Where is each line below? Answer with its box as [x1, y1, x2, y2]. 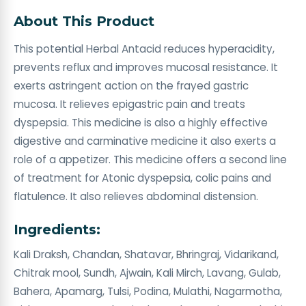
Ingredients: [14, 221, 100, 238]
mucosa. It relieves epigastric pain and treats [14, 97, 245, 111]
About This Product [14, 13, 154, 29]
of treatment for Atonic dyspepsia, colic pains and [14, 171, 271, 185]
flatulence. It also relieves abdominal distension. [14, 189, 258, 204]
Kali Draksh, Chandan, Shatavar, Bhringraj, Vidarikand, [14, 247, 279, 262]
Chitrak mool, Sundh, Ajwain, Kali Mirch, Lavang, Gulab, [14, 266, 281, 280]
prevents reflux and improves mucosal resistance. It [14, 60, 278, 74]
